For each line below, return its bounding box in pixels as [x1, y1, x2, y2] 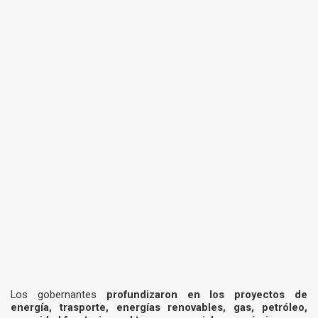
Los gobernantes [11, 288, 106, 302]
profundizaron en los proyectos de [106, 288, 308, 302]
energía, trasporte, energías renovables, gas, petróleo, [11, 301, 307, 314]
